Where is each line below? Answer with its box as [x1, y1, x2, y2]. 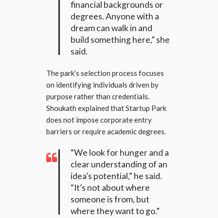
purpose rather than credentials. [46, 91, 149, 101]
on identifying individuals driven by [46, 80, 159, 89]
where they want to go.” [71, 205, 160, 216]
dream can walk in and [71, 22, 152, 33]
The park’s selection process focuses [46, 68, 164, 77]
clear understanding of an [71, 159, 167, 169]
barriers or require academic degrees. [46, 127, 166, 136]
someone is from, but [71, 194, 149, 204]
